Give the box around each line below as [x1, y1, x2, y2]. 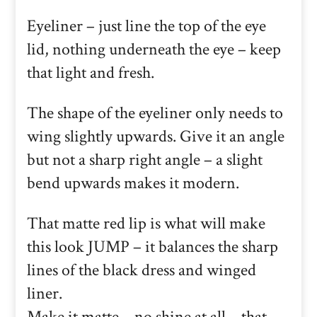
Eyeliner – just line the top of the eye [27, 15, 266, 38]
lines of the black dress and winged [27, 259, 256, 282]
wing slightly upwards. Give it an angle [27, 125, 284, 148]
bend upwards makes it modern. [27, 172, 239, 195]
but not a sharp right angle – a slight [27, 149, 263, 171]
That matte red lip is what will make [27, 212, 265, 235]
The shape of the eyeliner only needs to [27, 102, 283, 125]
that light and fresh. [27, 62, 154, 84]
